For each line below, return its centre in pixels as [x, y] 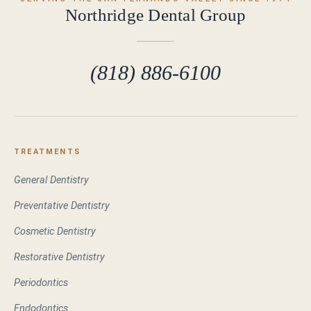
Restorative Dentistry [59, 257]
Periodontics [41, 283]
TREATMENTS [47, 151]
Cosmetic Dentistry [55, 231]
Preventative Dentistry [62, 205]
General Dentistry [51, 180]
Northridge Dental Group [155, 15]
